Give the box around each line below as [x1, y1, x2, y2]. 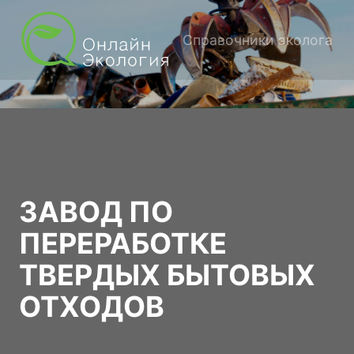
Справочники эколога [183, 31, 333, 48]
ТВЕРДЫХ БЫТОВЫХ [19, 258, 315, 293]
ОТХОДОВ [19, 289, 164, 325]
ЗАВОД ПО [19, 194, 173, 230]
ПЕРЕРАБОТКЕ [19, 226, 227, 262]
